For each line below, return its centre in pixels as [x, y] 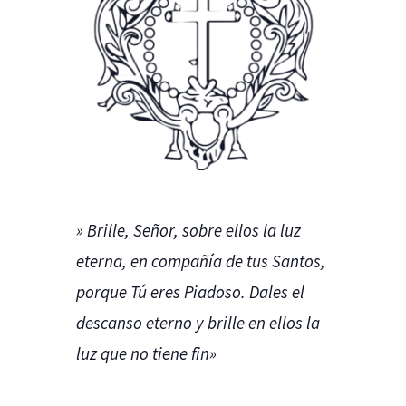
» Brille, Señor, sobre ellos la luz [188, 230]
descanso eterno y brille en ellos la [198, 322]
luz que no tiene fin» [146, 353]
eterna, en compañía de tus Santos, [201, 261]
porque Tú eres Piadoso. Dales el [190, 291]
